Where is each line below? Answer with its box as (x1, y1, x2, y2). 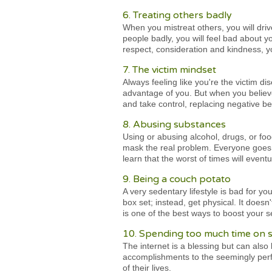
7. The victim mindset (123, 64, 216, 76)
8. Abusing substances (123, 118, 226, 131)
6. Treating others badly (123, 9, 232, 21)
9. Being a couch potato (123, 173, 231, 185)
